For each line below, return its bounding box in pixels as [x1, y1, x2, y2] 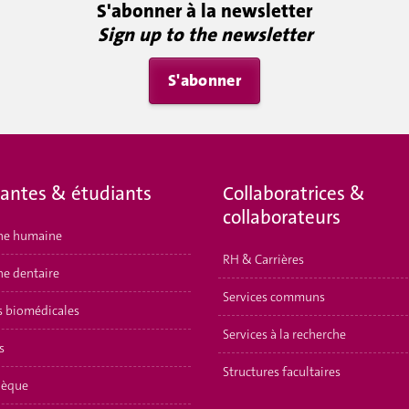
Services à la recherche [223, 325, 346, 342]
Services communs [223, 288, 325, 305]
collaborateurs [223, 204, 341, 230]
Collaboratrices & [223, 181, 365, 206]
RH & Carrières [223, 250, 304, 267]
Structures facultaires [223, 362, 341, 380]
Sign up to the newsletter [97, 21, 312, 47]
